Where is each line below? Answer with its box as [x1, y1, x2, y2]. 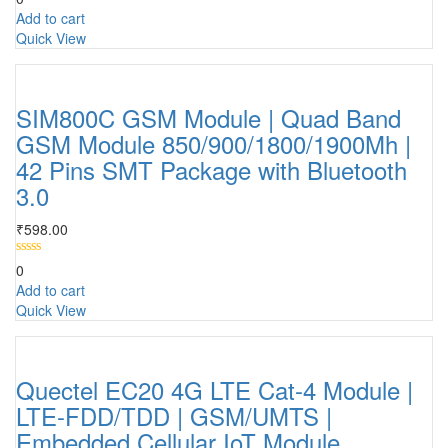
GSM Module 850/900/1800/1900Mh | [16, 125, 411, 161]
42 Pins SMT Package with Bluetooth [16, 151, 407, 187]
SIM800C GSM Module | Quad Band [16, 99, 401, 135]
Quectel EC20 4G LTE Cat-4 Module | [16, 371, 413, 407]
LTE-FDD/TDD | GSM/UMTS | [16, 397, 332, 433]
